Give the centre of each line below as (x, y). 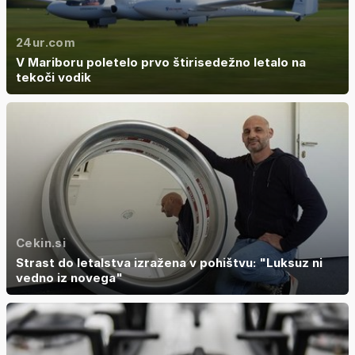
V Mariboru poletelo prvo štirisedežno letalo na (161, 63)
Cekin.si (41, 243)
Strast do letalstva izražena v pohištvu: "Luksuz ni (169, 263)
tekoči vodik (53, 78)
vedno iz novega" (69, 278)
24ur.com (46, 43)
